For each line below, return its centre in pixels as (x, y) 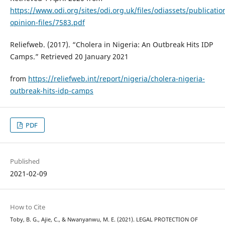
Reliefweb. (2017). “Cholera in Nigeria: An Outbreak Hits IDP (111, 45)
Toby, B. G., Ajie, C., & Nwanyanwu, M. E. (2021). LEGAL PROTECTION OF (104, 219)
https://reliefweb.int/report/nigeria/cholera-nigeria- (116, 79)
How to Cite (27, 207)
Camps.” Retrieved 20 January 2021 (69, 57)
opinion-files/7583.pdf (47, 23)
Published (25, 161)
